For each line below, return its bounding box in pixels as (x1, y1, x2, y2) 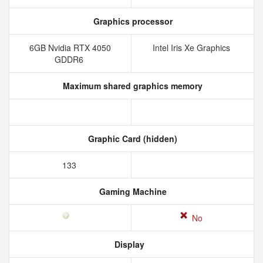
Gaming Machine (96, 186, 167, 197)
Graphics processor (90, 15, 173, 27)
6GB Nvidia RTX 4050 (29, 42, 111, 53)
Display (112, 238, 144, 250)
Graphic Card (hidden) (86, 133, 177, 144)
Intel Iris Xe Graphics (153, 42, 232, 53)
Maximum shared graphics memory (60, 80, 203, 92)
